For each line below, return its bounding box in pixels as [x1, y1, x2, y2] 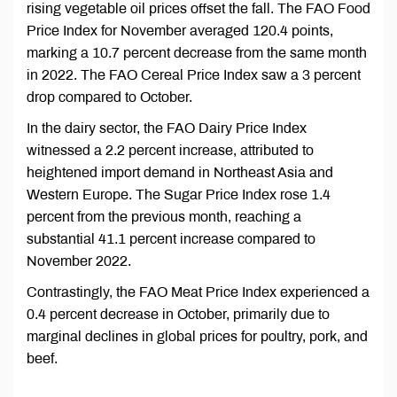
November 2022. [27, 253, 131, 269]
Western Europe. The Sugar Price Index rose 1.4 [27, 187, 331, 203]
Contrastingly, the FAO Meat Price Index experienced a [27, 284, 370, 300]
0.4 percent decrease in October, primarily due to [27, 307, 330, 323]
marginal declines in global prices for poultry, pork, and [27, 329, 368, 345]
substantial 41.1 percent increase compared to [27, 231, 315, 247]
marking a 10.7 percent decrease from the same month [27, 45, 367, 61]
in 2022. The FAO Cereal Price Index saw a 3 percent [27, 67, 361, 83]
